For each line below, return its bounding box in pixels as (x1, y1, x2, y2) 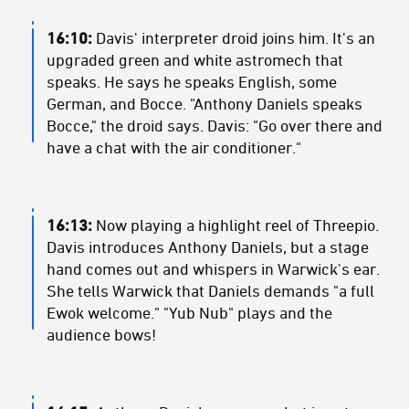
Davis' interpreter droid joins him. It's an (96, 28, 375, 47)
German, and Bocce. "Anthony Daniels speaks (47, 94, 362, 113)
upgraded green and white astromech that (47, 50, 343, 69)
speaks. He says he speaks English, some (47, 72, 337, 91)
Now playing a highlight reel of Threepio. (92, 215, 379, 235)
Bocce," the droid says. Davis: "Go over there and (47, 116, 383, 135)
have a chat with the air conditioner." (47, 138, 301, 157)
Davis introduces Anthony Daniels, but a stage (47, 237, 369, 257)
